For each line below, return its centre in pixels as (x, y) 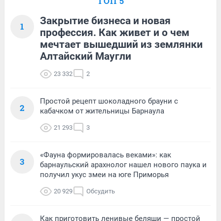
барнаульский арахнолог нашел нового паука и (123, 165)
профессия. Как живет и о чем (115, 32)
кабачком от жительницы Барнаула (102, 111)
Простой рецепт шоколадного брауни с (109, 101)
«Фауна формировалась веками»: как (106, 155)
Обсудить (101, 191)
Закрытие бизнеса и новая (105, 20)
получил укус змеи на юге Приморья (104, 174)
